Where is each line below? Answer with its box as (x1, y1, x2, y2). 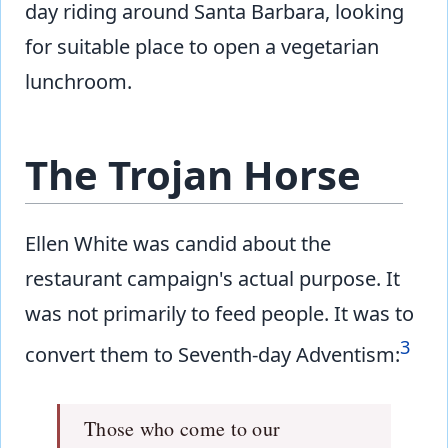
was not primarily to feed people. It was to (25, 300, 414, 328)
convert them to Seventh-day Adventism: (25, 340, 400, 368)
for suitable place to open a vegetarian (25, 33, 379, 61)
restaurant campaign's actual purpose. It (25, 265, 400, 293)
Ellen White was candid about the (25, 230, 331, 258)
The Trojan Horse (25, 147, 361, 203)
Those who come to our (84, 414, 281, 442)
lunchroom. (25, 68, 132, 96)
